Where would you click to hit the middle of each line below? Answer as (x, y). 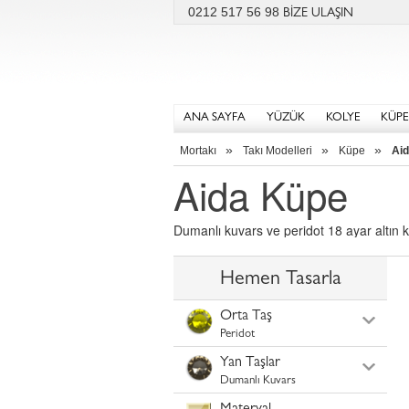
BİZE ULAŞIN (318, 14)
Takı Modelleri (278, 151)
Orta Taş (246, 317)
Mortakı (198, 151)
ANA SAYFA (215, 118)
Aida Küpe (261, 194)
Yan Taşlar (250, 363)
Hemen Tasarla (280, 280)
